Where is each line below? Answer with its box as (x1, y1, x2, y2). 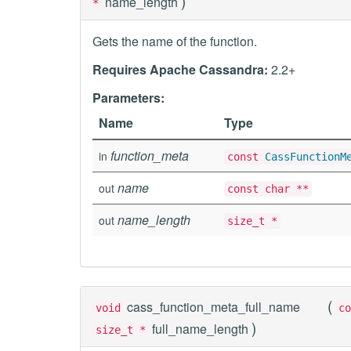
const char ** (227, 183, 309, 195)
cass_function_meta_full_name (127, 298, 300, 316)
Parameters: (92, 89, 165, 107)
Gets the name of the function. (92, 32, 257, 50)
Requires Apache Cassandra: (92, 60, 268, 78)
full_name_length (149, 320, 251, 338)
